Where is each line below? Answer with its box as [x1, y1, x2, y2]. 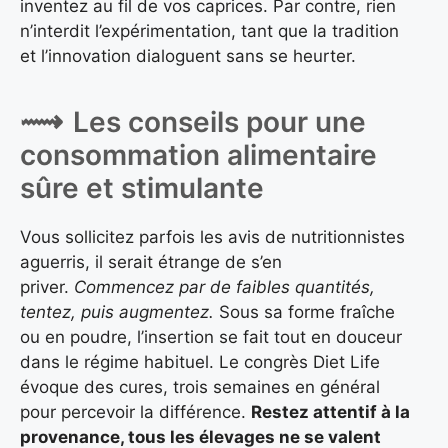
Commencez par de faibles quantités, [74, 276, 375, 297]
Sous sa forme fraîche [214, 301, 395, 322]
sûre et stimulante [20, 170, 264, 205]
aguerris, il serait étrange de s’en [20, 251, 282, 272]
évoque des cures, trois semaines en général [20, 376, 380, 397]
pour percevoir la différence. [20, 401, 251, 422]
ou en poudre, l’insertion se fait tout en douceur [20, 326, 402, 347]
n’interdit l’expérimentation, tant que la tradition [20, 21, 399, 42]
